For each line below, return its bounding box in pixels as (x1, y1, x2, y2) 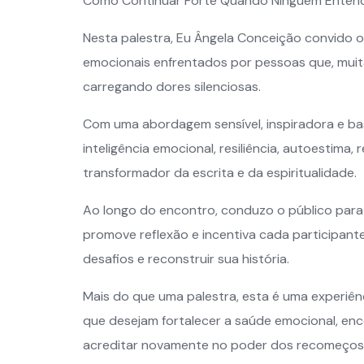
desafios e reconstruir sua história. (83, 250, 289, 268)
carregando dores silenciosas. (83, 78, 261, 96)
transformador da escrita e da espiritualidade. (83, 164, 357, 182)
